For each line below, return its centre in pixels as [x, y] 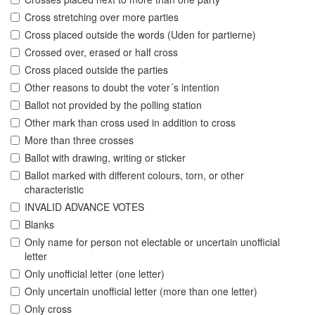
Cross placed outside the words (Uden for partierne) [140, 35]
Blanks [39, 225]
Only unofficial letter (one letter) [95, 274]
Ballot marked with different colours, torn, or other [134, 175]
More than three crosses [79, 140]
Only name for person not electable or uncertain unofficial [152, 242]
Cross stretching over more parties [102, 17]
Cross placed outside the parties [96, 70]
